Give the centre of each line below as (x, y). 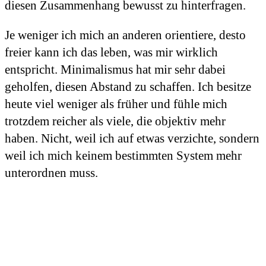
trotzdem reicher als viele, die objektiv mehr (115, 121)
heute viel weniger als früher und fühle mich (116, 104)
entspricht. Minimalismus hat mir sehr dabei (115, 70)
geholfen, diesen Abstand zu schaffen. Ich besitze (128, 87)
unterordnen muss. (51, 173)
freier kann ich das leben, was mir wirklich (111, 53)
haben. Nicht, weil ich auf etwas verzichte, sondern (132, 139)
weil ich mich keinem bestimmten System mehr (123, 156)
